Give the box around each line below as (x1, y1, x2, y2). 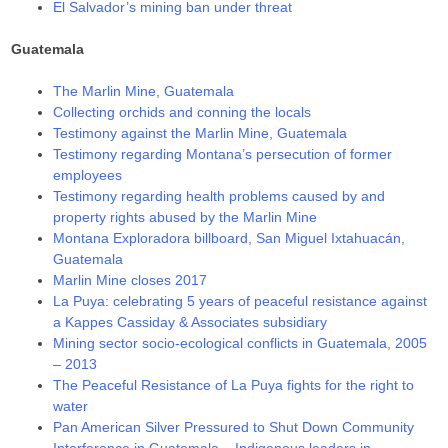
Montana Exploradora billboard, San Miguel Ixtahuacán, (53, 229, 406, 246)
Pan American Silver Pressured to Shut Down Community (53, 418, 415, 435)
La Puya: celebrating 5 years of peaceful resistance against (53, 292, 428, 309)
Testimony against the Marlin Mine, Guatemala (53, 124, 348, 141)
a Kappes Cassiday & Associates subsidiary (53, 313, 328, 330)
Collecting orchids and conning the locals (53, 103, 312, 120)
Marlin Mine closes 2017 (53, 271, 208, 288)
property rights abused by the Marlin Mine (53, 208, 318, 225)
